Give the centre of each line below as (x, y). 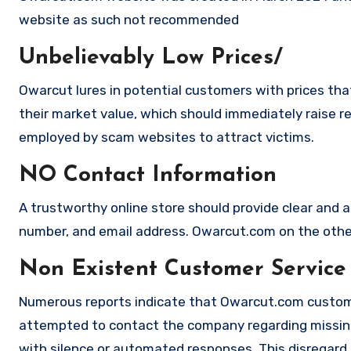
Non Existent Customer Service (183, 270)
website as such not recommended (129, 20)
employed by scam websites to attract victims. (166, 138)
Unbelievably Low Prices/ (151, 58)
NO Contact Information (148, 176)
